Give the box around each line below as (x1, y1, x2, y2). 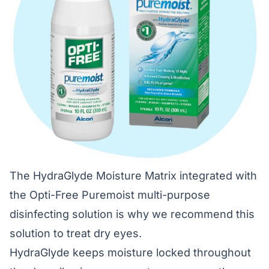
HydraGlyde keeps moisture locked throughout (10, 246, 251, 259)
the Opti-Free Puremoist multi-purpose (10, 189, 210, 201)
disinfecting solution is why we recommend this (10, 208, 255, 220)
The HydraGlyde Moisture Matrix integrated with (10, 169, 257, 182)
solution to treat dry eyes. (10, 227, 142, 240)
